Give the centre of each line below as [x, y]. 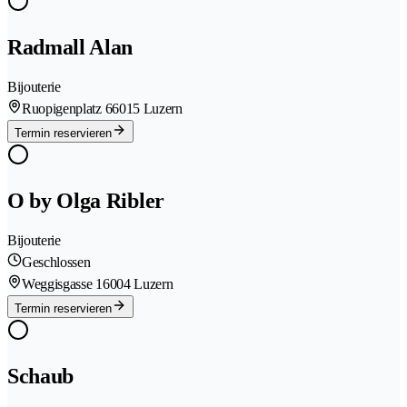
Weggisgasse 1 [62, 283]
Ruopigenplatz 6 [67, 108]
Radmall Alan [70, 47]
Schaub [41, 376]
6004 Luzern [138, 283]
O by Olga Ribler [86, 200]
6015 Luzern [147, 108]
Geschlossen [56, 262]
